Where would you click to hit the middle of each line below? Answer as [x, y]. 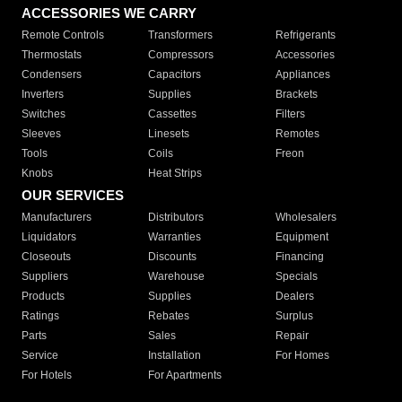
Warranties [175, 237]
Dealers [294, 297]
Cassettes [173, 114]
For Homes [302, 356]
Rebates [169, 316]
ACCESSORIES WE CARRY [109, 13]
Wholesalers [306, 218]
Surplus [294, 316]
